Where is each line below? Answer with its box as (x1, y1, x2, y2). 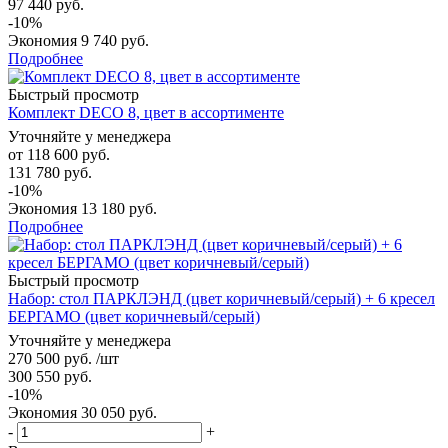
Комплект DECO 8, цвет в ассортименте (8, 103, 284, 121)
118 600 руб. (27, 145, 110, 163)
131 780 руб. (8, 163, 92, 181)
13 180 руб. (81, 199, 157, 217)
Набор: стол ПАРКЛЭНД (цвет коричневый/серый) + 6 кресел (8, 289, 435, 307)
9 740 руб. (81, 31, 149, 49)
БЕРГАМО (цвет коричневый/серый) (8, 307, 260, 325)
